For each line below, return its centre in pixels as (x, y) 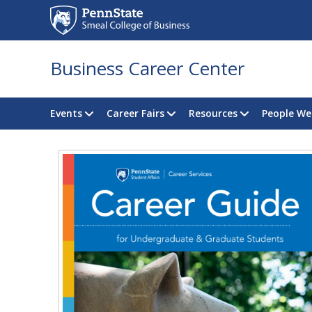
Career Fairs (135, 113)
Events (66, 113)
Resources (213, 113)
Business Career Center (147, 68)
